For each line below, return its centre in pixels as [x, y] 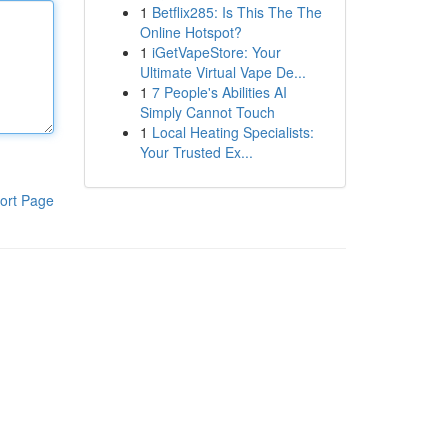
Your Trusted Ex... [196, 152]
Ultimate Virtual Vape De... [222, 72]
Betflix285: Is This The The [236, 12]
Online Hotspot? [190, 32]
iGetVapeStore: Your [216, 52]
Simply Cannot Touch [207, 112]
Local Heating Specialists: [232, 132]
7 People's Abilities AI [219, 92]
